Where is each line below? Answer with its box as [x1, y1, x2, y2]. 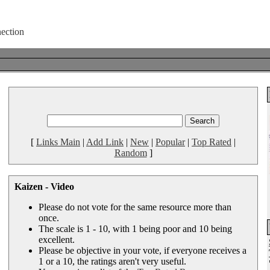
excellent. [39, 234, 75, 245]
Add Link [86, 137, 124, 147]
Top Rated [192, 137, 231, 147]
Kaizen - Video [14, 181, 74, 192]
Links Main [36, 137, 80, 147]
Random [114, 148, 147, 158]
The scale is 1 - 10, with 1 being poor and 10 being [39, 224, 232, 234]
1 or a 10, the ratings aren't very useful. [39, 256, 186, 266]
